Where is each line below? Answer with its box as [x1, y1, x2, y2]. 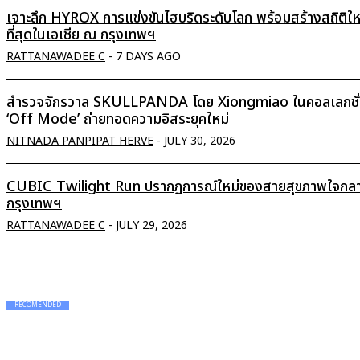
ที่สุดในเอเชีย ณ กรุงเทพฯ [6, 24, 156, 47]
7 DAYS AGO [116, 48, 181, 66]
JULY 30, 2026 [164, 133, 235, 150]
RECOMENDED [14, 301, 61, 311]
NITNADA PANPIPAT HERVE [6, 133, 153, 150]
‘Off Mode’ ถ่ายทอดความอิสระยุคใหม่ [6, 108, 229, 131]
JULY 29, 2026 [116, 217, 187, 235]
